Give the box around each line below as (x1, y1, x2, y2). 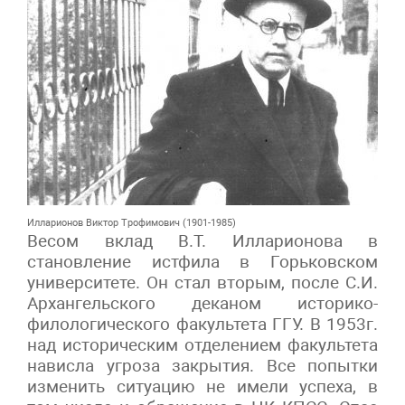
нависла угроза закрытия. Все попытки (27, 354, 378, 376)
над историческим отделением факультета (27, 334, 378, 355)
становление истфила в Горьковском (27, 250, 378, 272)
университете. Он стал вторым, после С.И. (27, 271, 378, 293)
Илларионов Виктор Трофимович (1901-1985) (27, 216, 236, 229)
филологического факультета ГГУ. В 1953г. (27, 313, 378, 334)
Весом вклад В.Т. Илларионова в (27, 230, 378, 251)
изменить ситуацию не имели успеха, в (27, 375, 378, 397)
